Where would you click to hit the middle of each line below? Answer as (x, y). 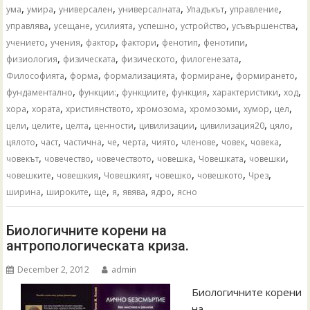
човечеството (124, 159)
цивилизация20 (232, 126)
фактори (139, 43)
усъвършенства (264, 26)
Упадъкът (206, 9)
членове (199, 142)
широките (68, 192)
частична (83, 142)
